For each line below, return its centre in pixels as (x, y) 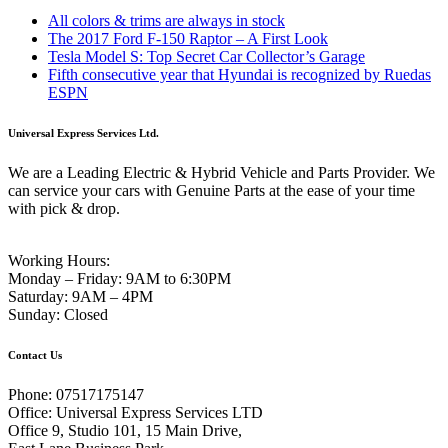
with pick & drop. (64, 208)
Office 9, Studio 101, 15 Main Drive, (125, 430)
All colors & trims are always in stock (166, 20)
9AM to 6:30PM (176, 278)
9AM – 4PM (110, 296)
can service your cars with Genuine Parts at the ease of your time (211, 190)
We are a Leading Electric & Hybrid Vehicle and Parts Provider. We (221, 172)
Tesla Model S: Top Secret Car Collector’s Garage (206, 56)
